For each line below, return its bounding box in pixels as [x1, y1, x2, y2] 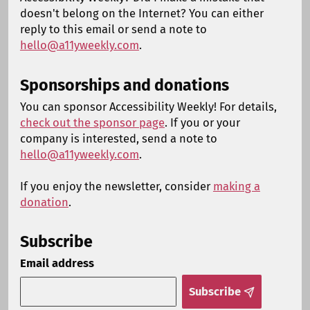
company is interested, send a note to [19, 131, 217, 145]
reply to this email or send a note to [19, 23, 207, 37]
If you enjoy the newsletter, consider [19, 179, 213, 193]
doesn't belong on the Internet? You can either [19, 7, 264, 21]
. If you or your [164, 116, 240, 129]
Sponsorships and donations [19, 75, 229, 95]
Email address [19, 257, 94, 271]
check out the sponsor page [19, 116, 165, 129]
